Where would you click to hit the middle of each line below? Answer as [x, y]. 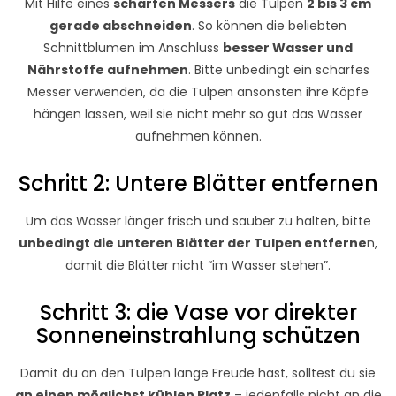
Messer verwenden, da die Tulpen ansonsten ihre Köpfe [198, 92]
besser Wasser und [288, 48]
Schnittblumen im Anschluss [133, 48]
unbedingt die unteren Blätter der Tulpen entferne [193, 244]
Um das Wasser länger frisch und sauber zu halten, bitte [198, 221]
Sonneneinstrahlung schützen [198, 336]
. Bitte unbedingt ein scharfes [278, 70]
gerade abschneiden [121, 26]
